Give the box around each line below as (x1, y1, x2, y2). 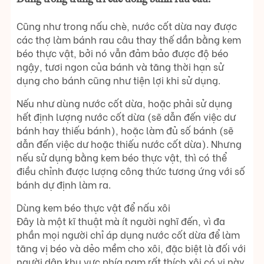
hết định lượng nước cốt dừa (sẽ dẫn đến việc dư (16, 110, 236, 124)
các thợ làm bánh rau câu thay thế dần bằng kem (16, 32, 241, 47)
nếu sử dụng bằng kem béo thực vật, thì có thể (16, 150, 227, 164)
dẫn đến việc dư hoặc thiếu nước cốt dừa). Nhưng (16, 137, 242, 151)
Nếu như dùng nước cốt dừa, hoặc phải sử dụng (16, 96, 232, 110)
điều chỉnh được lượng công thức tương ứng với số (16, 164, 245, 178)
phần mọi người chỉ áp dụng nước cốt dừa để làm (16, 227, 240, 242)
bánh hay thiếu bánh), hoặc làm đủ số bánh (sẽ (16, 123, 233, 137)
